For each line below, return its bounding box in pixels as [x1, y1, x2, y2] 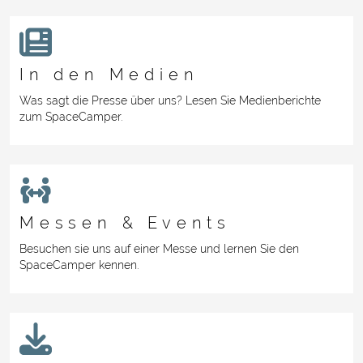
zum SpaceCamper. [19, 109, 122, 123]
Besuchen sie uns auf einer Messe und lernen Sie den [19, 241, 299, 255]
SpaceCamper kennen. [19, 258, 139, 271]
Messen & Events [19, 212, 231, 233]
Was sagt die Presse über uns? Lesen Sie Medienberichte [19, 93, 321, 107]
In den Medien [19, 64, 199, 84]
